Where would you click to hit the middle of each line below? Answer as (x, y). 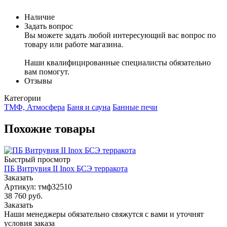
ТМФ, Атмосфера (34, 107)
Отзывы (38, 81)
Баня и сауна (89, 107)
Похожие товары (50, 128)
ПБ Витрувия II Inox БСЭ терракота (66, 168)
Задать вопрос (49, 26)
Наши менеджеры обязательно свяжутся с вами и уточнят (104, 214)
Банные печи (135, 107)
